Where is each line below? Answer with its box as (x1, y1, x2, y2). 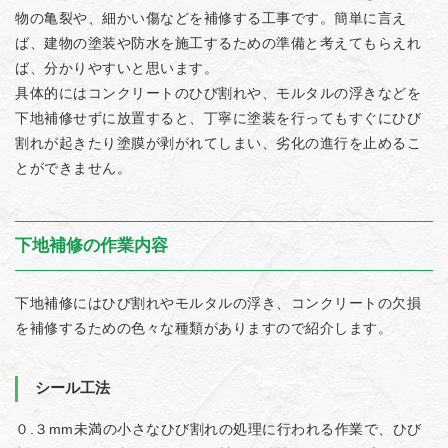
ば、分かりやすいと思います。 (15, 60, 218, 76)
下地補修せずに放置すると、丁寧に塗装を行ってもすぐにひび (15, 110, 421, 126)
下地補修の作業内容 (15, 236, 168, 255)
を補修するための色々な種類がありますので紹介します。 (15, 320, 392, 336)
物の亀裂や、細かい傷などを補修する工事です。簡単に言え (15, 10, 407, 26)
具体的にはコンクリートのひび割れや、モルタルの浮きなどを (15, 85, 421, 101)
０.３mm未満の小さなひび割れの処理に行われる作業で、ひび (15, 421, 422, 437)
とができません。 (15, 160, 131, 176)
